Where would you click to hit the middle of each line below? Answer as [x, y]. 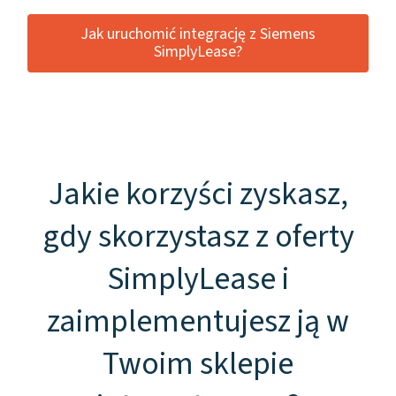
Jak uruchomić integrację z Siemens [198, 34]
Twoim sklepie [198, 364]
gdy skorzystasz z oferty [198, 236]
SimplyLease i [198, 279]
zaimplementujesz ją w [198, 321]
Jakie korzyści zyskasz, [198, 194]
